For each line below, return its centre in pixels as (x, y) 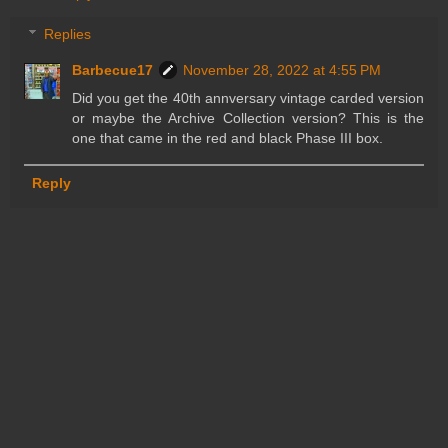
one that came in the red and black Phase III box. (228, 138)
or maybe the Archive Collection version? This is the (248, 118)
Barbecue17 (113, 70)
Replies (68, 34)
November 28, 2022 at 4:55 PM (282, 70)
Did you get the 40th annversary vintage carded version (248, 98)
